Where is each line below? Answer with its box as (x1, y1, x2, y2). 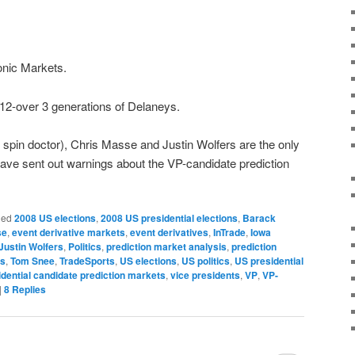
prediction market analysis (106, 239, 227, 254)
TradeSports (59, 254, 115, 269)
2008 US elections (14, 211, 96, 226)
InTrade (213, 225, 246, 240)
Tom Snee (10, 254, 55, 269)
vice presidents (170, 268, 240, 283)
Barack (242, 211, 276, 226)
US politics (181, 254, 230, 269)
